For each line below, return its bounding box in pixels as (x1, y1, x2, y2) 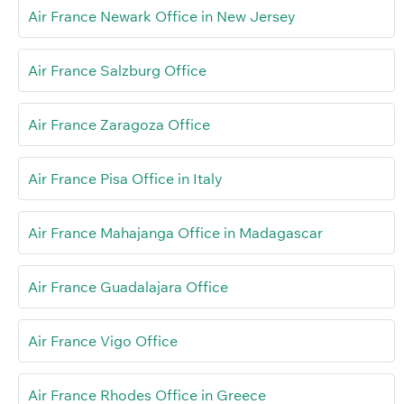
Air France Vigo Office (28, 332, 178, 351)
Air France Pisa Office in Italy (28, 170, 223, 188)
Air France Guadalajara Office (28, 278, 228, 297)
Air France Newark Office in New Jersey (28, 7, 296, 26)
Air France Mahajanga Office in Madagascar (28, 224, 323, 243)
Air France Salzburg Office (28, 61, 207, 80)
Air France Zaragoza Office (28, 115, 210, 134)
